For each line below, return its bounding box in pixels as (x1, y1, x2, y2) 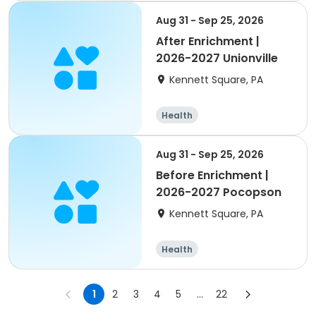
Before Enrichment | (156, 167, 269, 183)
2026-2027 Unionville (156, 50, 278, 66)
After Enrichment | (156, 33, 260, 49)
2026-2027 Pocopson (156, 184, 281, 200)
